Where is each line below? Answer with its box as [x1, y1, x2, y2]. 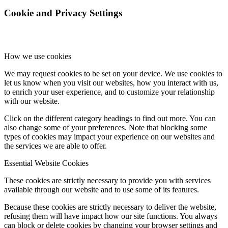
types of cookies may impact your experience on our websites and [4, 132, 215, 141]
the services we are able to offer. [4, 141, 107, 150]
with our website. [4, 96, 60, 105]
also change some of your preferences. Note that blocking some [4, 123, 207, 132]
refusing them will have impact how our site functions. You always [4, 211, 217, 220]
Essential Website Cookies [4, 158, 89, 167]
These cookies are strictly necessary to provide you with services [4, 176, 211, 185]
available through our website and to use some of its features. [4, 185, 199, 194]
